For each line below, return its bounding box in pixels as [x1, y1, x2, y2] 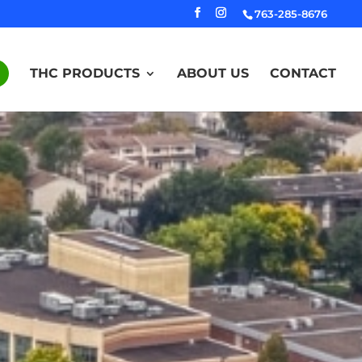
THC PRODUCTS [30, 65, 140, 81]
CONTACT [270, 65, 336, 81]
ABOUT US [177, 65, 249, 81]
